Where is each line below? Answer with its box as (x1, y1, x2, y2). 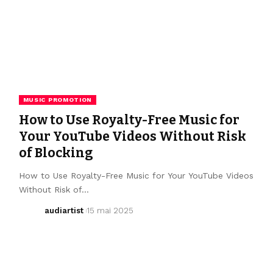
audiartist (44, 205, 84, 215)
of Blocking (18, 144, 93, 161)
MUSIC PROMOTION (23, 96, 93, 103)
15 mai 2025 (86, 205, 133, 215)
